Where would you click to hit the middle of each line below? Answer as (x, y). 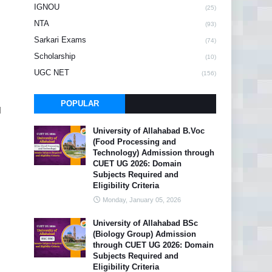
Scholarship (55, 56)
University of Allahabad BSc (145, 223)
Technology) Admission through (154, 153)
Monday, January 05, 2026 (142, 200)
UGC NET (52, 73)
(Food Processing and (134, 142)
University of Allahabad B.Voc (149, 131)
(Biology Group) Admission (144, 234)
